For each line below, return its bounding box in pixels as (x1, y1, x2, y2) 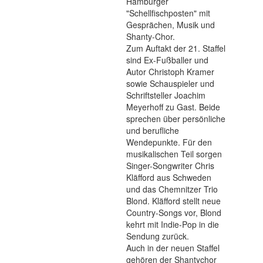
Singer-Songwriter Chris (126, 160, 214, 171)
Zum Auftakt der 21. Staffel (126, 42, 225, 54)
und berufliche (126, 124, 179, 136)
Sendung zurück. (126, 230, 189, 242)
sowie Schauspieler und (126, 77, 214, 89)
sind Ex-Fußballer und (126, 54, 208, 66)
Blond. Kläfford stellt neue (126, 195, 221, 207)
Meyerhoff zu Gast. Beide (126, 101, 220, 113)
